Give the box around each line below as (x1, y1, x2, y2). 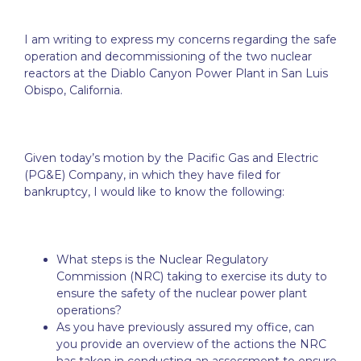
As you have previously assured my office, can (56, 320, 314, 335)
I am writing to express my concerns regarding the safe (24, 32, 337, 48)
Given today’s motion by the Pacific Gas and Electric (24, 151, 318, 166)
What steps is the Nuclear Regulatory (56, 252, 268, 268)
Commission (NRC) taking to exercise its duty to (56, 269, 327, 284)
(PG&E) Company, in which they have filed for (24, 168, 280, 183)
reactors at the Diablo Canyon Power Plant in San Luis (24, 66, 328, 81)
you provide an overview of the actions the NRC (56, 337, 326, 352)
